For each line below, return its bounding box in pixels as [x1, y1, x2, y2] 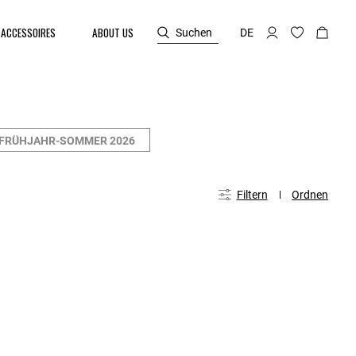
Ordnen [292, 188, 328, 201]
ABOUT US [92, 25, 134, 41]
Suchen [176, 25, 212, 39]
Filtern [236, 188, 268, 201]
